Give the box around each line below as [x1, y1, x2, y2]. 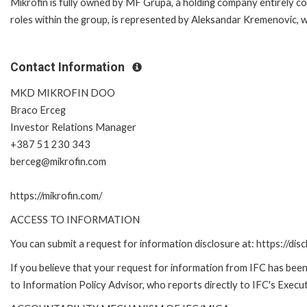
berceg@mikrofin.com [10, 155, 106, 167]
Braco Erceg [10, 103, 66, 116]
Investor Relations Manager [10, 121, 136, 133]
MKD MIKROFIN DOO [10, 86, 115, 99]
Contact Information [10, 60, 127, 74]
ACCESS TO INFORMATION [10, 213, 140, 225]
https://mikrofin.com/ [10, 189, 102, 201]
